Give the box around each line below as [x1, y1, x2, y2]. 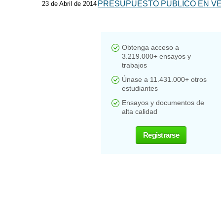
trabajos [122, 61, 147, 69]
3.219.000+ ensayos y [122, 52, 191, 60]
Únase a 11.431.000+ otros [122, 75, 207, 83]
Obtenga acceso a [122, 43, 179, 51]
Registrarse [143, 131, 179, 139]
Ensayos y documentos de [122, 99, 204, 107]
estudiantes [122, 84, 158, 92]
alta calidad [122, 108, 157, 115]
